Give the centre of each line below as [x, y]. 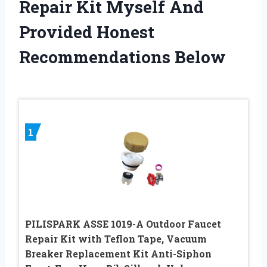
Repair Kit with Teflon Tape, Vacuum [116, 239]
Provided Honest [87, 32]
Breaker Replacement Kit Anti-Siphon [118, 254]
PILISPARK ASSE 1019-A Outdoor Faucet [123, 224]
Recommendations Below [122, 57]
